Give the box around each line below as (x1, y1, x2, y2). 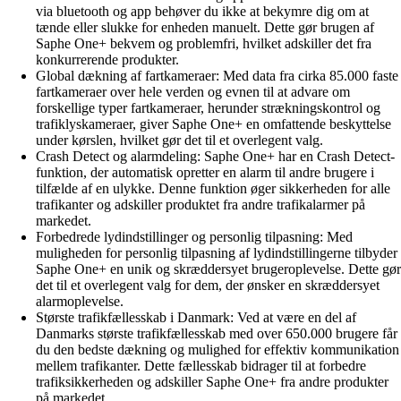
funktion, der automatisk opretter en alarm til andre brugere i (36, 165, 374, 181)
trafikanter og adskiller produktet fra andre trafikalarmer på (36, 197, 365, 213)
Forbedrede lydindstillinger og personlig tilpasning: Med (36, 229, 353, 245)
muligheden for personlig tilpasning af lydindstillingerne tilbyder (36, 245, 397, 261)
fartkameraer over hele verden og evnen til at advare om (36, 84, 350, 100)
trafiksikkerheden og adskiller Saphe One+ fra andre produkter (36, 374, 388, 390)
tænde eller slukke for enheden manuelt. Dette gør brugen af (36, 20, 374, 36)
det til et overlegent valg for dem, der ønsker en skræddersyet (36, 277, 380, 294)
